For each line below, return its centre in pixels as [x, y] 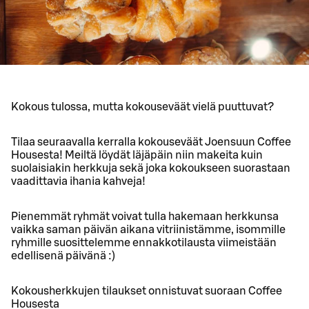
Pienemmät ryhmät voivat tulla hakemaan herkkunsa [145, 216]
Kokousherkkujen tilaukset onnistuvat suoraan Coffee [147, 291]
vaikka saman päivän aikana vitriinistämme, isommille [148, 229]
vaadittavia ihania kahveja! [78, 181]
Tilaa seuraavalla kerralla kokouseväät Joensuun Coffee [151, 142]
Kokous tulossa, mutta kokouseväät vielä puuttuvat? [142, 107]
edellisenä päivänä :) [63, 256]
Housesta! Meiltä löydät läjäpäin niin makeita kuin [137, 155]
